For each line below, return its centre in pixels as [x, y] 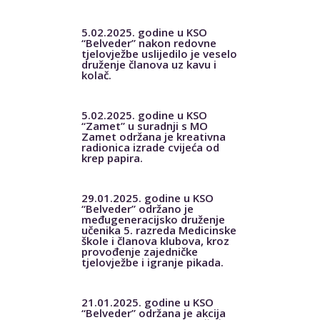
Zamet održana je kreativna [153, 136]
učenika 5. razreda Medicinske [159, 230]
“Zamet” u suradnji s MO [144, 125]
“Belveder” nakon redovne [149, 42]
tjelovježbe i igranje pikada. [152, 262]
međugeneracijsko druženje [153, 219]
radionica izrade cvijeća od [150, 147]
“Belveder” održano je [137, 208]
